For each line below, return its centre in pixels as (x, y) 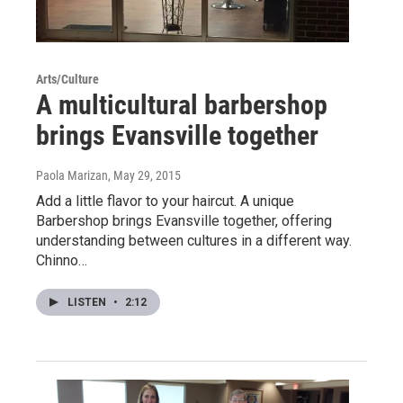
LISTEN (88, 302)
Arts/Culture (67, 79)
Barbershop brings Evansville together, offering (184, 220)
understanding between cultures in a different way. (194, 240)
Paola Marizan (72, 175)
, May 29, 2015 (144, 175)
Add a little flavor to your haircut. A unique (165, 201)
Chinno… (62, 260)
